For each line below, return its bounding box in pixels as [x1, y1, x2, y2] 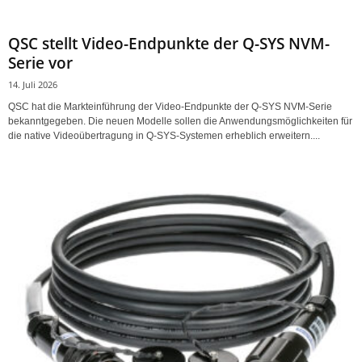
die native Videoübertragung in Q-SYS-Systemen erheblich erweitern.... [8, 129, 320, 141]
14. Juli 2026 [8, 78, 57, 90]
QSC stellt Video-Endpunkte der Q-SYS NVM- [8, 32, 330, 54]
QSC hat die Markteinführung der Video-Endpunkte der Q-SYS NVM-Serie [8, 100, 332, 112]
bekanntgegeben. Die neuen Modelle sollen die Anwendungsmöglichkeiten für [8, 115, 352, 127]
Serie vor [8, 52, 73, 74]
